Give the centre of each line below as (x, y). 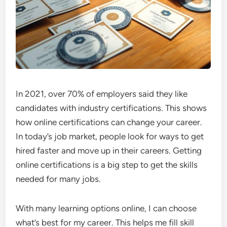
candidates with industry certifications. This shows (111, 108)
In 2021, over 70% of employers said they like (102, 94)
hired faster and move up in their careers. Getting (109, 150)
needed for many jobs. (59, 179)
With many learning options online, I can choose (106, 208)
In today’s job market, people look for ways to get (110, 136)
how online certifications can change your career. (109, 122)
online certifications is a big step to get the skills (107, 165)
